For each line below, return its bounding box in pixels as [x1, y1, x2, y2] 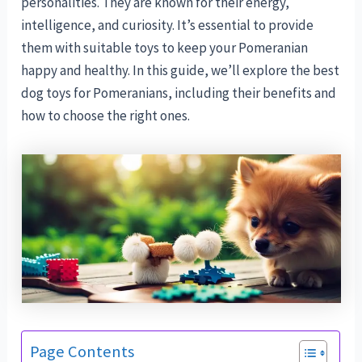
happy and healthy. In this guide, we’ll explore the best [21, 61, 340, 80]
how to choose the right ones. [21, 107, 191, 125]
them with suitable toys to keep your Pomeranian [21, 39, 309, 57]
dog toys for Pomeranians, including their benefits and [21, 84, 337, 103]
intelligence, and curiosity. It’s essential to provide [21, 16, 314, 35]
